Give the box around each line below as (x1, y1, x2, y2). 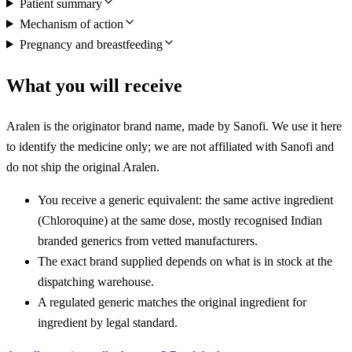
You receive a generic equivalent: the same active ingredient (38, 193, 333, 207)
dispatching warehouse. (38, 275, 154, 289)
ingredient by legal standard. (38, 316, 178, 330)
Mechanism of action (19, 16, 123, 31)
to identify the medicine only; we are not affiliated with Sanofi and (6, 140, 334, 154)
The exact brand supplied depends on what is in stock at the (38, 255, 332, 269)
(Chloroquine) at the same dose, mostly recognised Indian (38, 214, 322, 228)
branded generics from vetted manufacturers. (38, 234, 258, 248)
